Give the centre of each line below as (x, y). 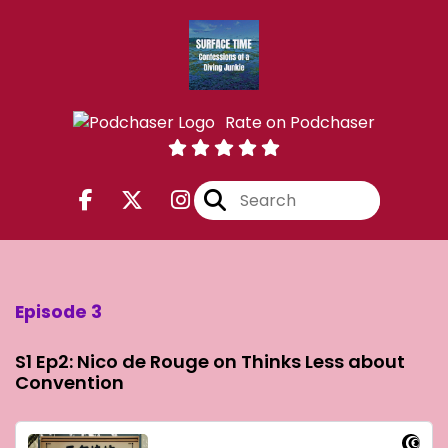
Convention (69, 383)
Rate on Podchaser (300, 122)
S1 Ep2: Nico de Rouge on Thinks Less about (210, 362)
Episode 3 (58, 312)
